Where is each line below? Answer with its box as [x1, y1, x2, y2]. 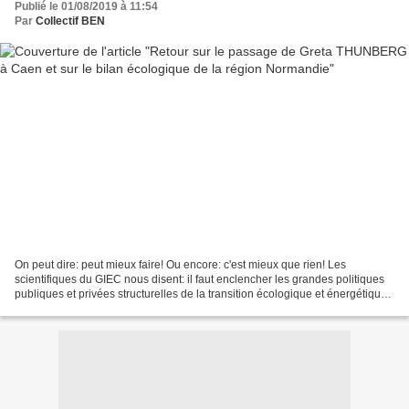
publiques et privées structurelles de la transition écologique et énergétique [15, 288, 387, 301]
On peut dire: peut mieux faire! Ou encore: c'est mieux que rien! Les [15, 258, 346, 272]
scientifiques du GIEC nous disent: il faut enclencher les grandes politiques [15, 273, 384, 287]
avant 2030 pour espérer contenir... [15, 302, 187, 316]
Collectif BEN [36, 14, 105, 27]
